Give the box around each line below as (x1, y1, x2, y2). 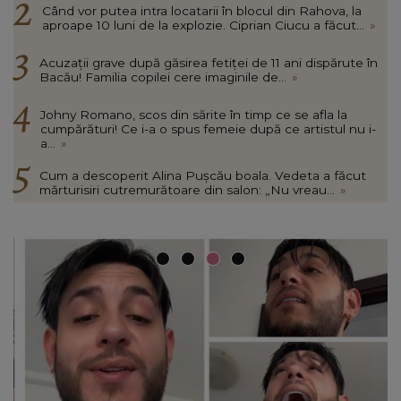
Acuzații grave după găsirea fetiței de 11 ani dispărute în (39, 55, 378, 70)
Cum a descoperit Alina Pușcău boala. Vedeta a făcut (39, 167, 366, 183)
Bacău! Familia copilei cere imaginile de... (39, 69, 286, 84)
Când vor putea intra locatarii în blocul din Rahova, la (42, 3, 362, 18)
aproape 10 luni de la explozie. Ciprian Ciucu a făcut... (42, 17, 364, 32)
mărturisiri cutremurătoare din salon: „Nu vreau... (39, 182, 335, 197)
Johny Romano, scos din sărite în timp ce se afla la (40, 107, 347, 122)
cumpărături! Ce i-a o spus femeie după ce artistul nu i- (40, 121, 376, 136)
